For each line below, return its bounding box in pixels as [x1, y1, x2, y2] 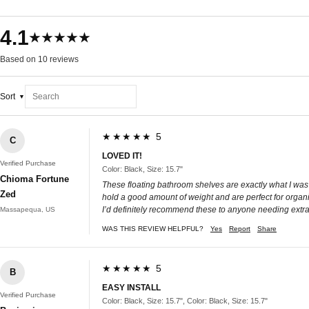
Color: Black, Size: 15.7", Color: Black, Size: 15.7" [102, 296, 268, 305]
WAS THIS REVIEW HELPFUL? [102, 224, 203, 232]
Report [229, 224, 250, 232]
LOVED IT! [102, 150, 142, 161]
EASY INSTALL [102, 282, 161, 292]
